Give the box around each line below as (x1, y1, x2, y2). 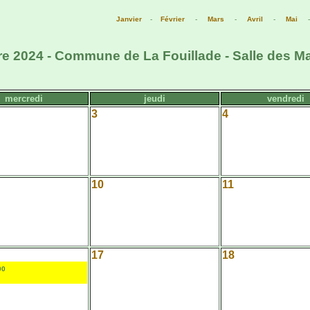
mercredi (5, 93, 43, 104)
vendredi (266, 93, 304, 104)
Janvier (116, 15, 142, 23)
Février (160, 15, 185, 23)
